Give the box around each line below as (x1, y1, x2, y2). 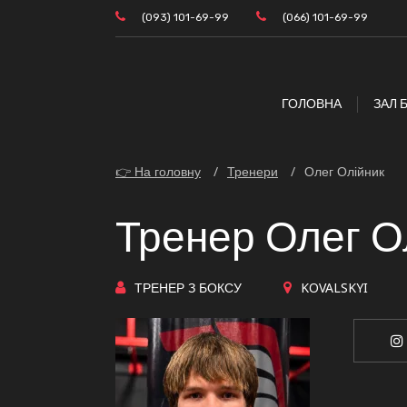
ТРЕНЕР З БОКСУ (134, 278, 242, 296)
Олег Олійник (304, 162, 384, 180)
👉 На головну (115, 162, 201, 180)
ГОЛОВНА (281, 95, 342, 112)
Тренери (227, 162, 278, 180)
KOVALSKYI (301, 278, 368, 296)
